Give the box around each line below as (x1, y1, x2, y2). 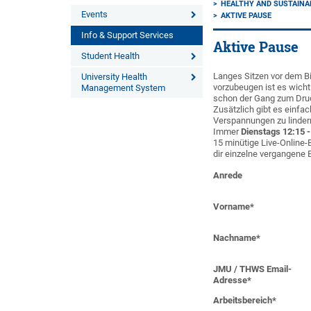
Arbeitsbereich (213, 295, 273, 305)
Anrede (213, 170, 243, 180)
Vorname (213, 201, 251, 212)
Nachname (213, 233, 257, 243)
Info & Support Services (81, 30, 174, 40)
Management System (81, 83, 165, 93)
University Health (81, 72, 147, 82)
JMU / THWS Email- (213, 264, 292, 274)
